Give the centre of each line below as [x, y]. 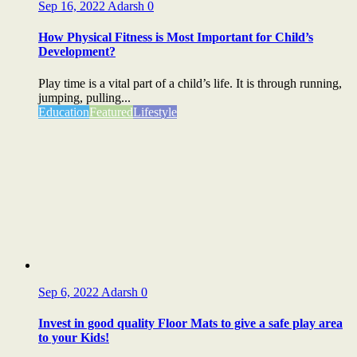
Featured [111, 112]
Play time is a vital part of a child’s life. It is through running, [190, 83]
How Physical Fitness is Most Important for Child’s [176, 37]
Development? [77, 52]
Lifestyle [155, 112]
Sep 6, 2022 [70, 292]
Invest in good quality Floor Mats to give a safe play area [190, 323]
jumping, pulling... [84, 97]
